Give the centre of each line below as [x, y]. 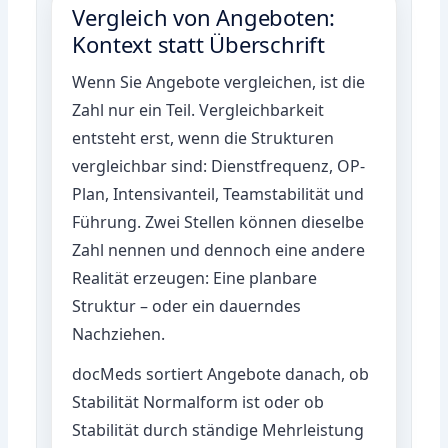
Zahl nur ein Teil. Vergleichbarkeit [198, 109]
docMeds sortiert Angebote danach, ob [221, 373]
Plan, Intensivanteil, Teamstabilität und [218, 193]
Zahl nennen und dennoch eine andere [219, 249]
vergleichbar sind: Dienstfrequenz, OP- [219, 165]
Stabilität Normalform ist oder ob [198, 401]
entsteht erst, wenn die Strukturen [203, 137]
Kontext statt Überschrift [198, 43]
